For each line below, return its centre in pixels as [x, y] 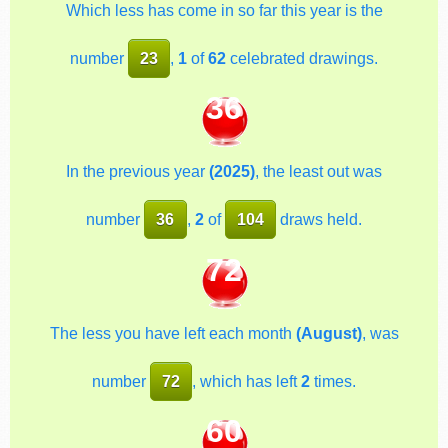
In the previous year [137, 171]
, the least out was [318, 171]
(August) [328, 332]
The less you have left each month [172, 332]
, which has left [247, 380]
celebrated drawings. [302, 57]
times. [333, 380]
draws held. [319, 219]
